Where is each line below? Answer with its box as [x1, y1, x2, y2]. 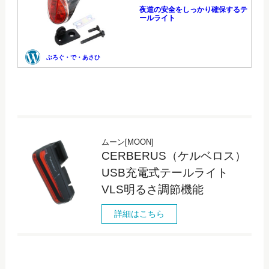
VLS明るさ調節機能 [101, 183, 204, 196]
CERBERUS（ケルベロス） [101, 149, 246, 162]
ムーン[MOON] [101, 137, 154, 147]
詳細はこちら [113, 208, 165, 219]
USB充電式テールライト [101, 166, 228, 179]
